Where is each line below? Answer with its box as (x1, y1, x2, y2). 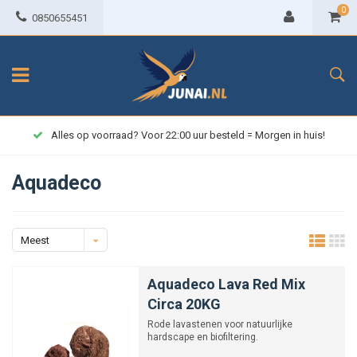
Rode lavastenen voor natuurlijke (147, 319, 292, 330)
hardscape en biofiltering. (147, 331, 258, 343)
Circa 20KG (147, 296, 221, 312)
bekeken (21, 258, 61, 270)
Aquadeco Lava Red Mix (147, 276, 305, 292)
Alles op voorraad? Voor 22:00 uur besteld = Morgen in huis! (50, 129, 325, 141)
